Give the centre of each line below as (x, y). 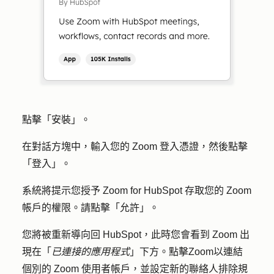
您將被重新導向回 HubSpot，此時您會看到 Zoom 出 (136, 235)
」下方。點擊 (159, 252)
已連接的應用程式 (91, 252)
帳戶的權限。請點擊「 (71, 208)
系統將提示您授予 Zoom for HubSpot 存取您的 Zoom (137, 191)
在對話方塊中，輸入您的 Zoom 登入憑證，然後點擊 (135, 146)
